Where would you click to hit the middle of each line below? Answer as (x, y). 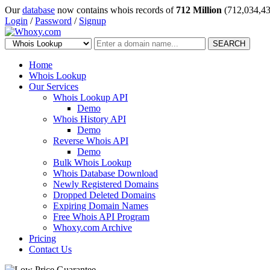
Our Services (54, 86)
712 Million (199, 10)
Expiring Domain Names (101, 206)
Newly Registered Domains (106, 184)
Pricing (42, 238)
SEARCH (229, 44)
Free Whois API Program (101, 217)
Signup (93, 21)
